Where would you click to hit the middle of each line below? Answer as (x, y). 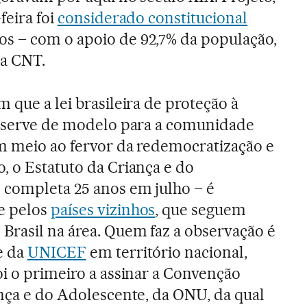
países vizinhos (103, 209)
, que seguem (201, 209)
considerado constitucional (152, 17)
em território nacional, (167, 252)
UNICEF (57, 252)
